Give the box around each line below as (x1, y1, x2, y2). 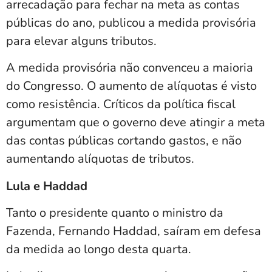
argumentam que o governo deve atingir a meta (6, 114, 265, 131)
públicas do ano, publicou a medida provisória (6, 14, 256, 31)
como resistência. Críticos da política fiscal (6, 96, 236, 113)
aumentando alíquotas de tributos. (6, 151, 194, 168)
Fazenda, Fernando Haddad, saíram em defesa (6, 223, 261, 240)
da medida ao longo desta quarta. (6, 241, 191, 258)
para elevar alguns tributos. (6, 32, 157, 49)
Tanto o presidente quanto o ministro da (6, 205, 223, 222)
